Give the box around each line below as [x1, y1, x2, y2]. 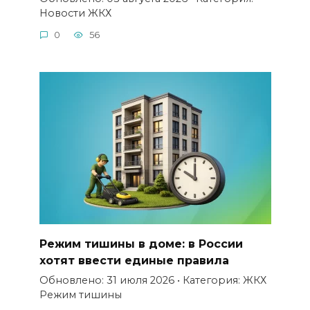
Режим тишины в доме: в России [39, 237, 243, 250]
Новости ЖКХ [39, 6, 111, 19]
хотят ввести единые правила [39, 253, 229, 267]
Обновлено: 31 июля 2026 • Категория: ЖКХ [39, 273, 266, 286]
